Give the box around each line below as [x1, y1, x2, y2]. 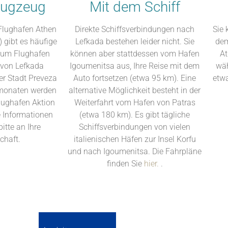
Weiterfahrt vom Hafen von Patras [74, 98, 195, 108]
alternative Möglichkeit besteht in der [69, 85, 201, 96]
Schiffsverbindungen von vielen [79, 122, 190, 132]
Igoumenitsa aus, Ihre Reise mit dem [70, 61, 199, 71]
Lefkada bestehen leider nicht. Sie [75, 37, 194, 47]
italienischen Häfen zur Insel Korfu [73, 134, 196, 145]
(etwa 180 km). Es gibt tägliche [79, 110, 190, 120]
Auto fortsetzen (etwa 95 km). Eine [73, 73, 196, 83]
